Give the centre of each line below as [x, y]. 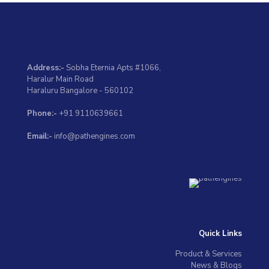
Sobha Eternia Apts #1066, [113, 68]
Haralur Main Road [60, 79]
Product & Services [209, 254]
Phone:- [42, 113]
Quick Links [220, 234]
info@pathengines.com [94, 136]
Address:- [46, 68]
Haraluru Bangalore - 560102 [80, 91]
